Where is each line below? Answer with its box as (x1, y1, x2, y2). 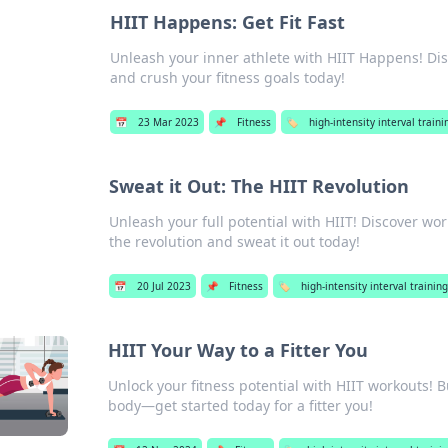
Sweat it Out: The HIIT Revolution (108, 174, 409, 198)
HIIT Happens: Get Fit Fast (109, 10, 345, 34)
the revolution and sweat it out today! (108, 232, 360, 251)
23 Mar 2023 (137, 115, 199, 129)
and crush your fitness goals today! (109, 68, 345, 87)
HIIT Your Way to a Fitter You (107, 338, 368, 362)
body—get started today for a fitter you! (107, 396, 373, 415)
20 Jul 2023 (136, 279, 191, 293)
